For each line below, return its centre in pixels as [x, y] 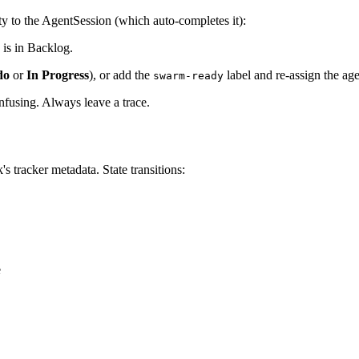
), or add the [121, 75]
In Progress [58, 75]
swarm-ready [188, 75]
